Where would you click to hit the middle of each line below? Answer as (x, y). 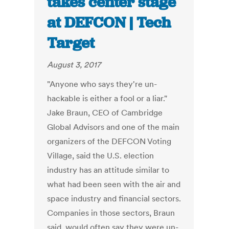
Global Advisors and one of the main (113, 127)
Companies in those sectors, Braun (111, 213)
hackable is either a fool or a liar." (107, 98)
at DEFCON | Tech (109, 23)
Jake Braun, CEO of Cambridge (105, 113)
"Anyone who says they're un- (102, 84)
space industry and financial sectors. (114, 199)
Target (71, 43)
